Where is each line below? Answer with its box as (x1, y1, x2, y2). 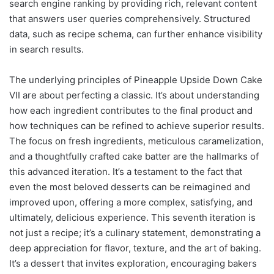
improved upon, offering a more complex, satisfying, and (9, 196, 253, 208)
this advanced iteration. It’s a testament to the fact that (9, 165, 242, 177)
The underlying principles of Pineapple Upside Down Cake (9, 73, 262, 86)
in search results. (9, 43, 84, 55)
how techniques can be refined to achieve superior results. (9, 119, 264, 131)
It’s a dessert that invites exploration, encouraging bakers (9, 257, 257, 269)
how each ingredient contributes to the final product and (9, 104, 253, 116)
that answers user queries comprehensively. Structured (9, 12, 250, 24)
